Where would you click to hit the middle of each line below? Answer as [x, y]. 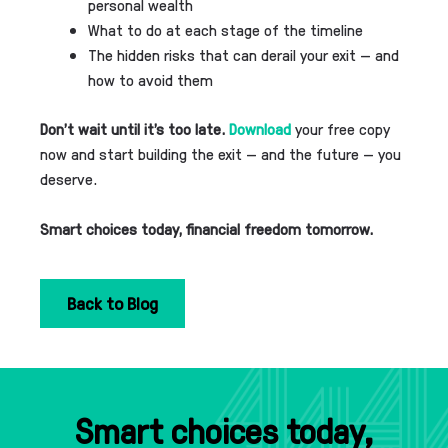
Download [260, 128]
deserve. [68, 178]
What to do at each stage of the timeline [225, 29]
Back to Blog [112, 302]
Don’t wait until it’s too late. [134, 128]
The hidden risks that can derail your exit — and [243, 54]
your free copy [340, 128]
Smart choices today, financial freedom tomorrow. [206, 228]
